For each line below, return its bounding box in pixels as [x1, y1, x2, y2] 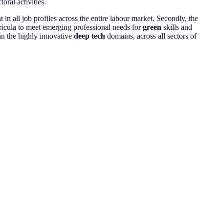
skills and [161, 22, 192, 31]
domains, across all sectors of [105, 31, 197, 40]
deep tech [74, 31, 105, 40]
